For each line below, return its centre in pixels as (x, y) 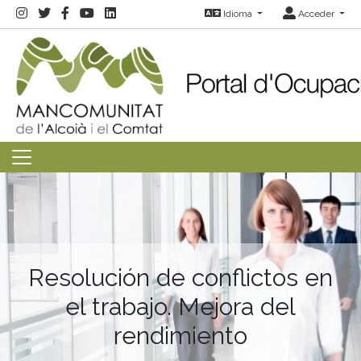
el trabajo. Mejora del (180, 306)
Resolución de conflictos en (180, 277)
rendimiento (180, 335)
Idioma (237, 14)
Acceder (316, 14)
